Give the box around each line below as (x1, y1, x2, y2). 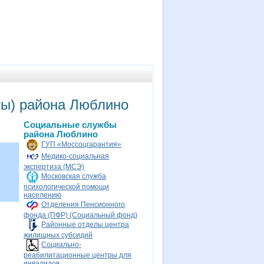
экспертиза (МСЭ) (24, 163, 84, 171)
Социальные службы (24, 120, 117, 130)
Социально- (41, 240, 81, 249)
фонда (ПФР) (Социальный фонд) (24, 211, 137, 219)
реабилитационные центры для (24, 251, 131, 259)
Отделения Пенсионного (41, 200, 125, 209)
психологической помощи (24, 183, 109, 191)
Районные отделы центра (41, 220, 129, 229)
